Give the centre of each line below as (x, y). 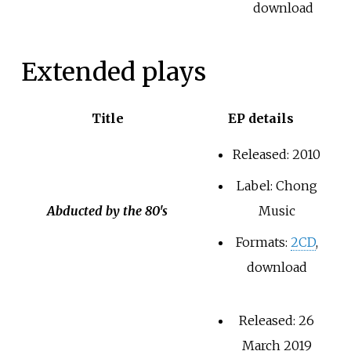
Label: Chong (277, 186)
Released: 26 (277, 321)
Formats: (263, 242)
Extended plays (113, 72)
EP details (261, 119)
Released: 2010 (277, 155)
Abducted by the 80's (107, 211)
